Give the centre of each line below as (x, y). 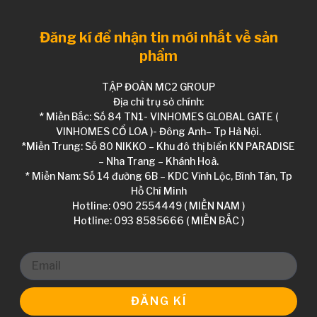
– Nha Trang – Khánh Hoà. (158, 161)
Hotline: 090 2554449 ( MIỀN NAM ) (158, 205)
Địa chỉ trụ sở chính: (158, 101)
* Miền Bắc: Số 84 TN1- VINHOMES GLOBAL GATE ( (158, 116)
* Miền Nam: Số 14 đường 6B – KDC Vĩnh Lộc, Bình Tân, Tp (158, 175)
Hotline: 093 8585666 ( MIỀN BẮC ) (158, 220)
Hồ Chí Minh (158, 190)
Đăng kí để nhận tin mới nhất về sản (158, 37)
